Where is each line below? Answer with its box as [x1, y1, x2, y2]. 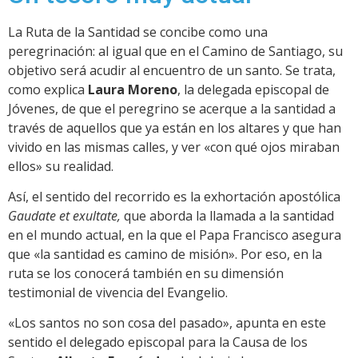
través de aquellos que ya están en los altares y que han [8, 118, 341, 137]
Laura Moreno [88, 80, 177, 98]
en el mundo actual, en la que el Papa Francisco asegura [8, 225, 341, 244]
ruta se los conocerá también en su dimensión [8, 264, 284, 282]
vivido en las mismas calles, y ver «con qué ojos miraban [8, 137, 340, 156]
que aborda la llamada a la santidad [124, 206, 334, 225]
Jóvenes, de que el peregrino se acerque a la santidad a [8, 99, 336, 117]
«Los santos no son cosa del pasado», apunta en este [8, 314, 326, 332]
